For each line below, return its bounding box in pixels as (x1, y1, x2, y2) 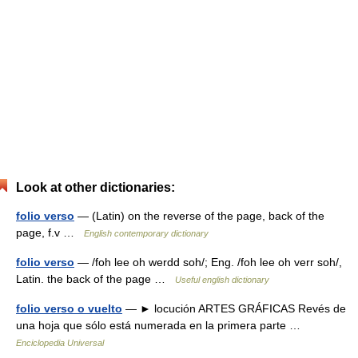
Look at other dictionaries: (16, 181, 175, 194)
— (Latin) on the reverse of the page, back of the (74, 209, 324, 222)
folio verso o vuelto (16, 302, 122, 315)
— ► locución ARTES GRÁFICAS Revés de (122, 302, 346, 315)
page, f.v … (16, 226, 84, 239)
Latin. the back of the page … (16, 272, 175, 285)
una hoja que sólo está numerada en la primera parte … (16, 319, 307, 332)
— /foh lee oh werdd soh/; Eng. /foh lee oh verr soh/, (74, 256, 342, 268)
